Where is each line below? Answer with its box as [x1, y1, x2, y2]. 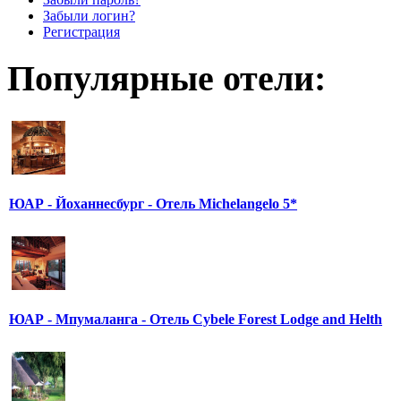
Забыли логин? [43, 8, 135, 24]
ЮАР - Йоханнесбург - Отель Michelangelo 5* [9, 195, 297, 211]
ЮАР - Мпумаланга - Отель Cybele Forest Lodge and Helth [9, 311, 382, 327]
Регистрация [43, 24, 120, 40]
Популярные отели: [7, 57, 326, 98]
